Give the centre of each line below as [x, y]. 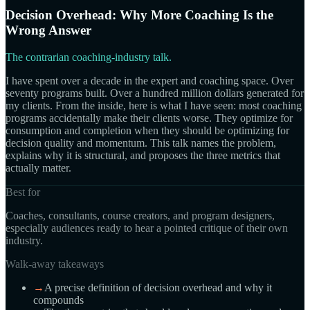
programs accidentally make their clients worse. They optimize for [149, 118]
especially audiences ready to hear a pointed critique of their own [147, 228]
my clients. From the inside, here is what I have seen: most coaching [154, 106]
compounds [58, 300]
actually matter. [38, 168]
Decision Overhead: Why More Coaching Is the [139, 15]
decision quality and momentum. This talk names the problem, [141, 143]
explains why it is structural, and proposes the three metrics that [143, 156]
